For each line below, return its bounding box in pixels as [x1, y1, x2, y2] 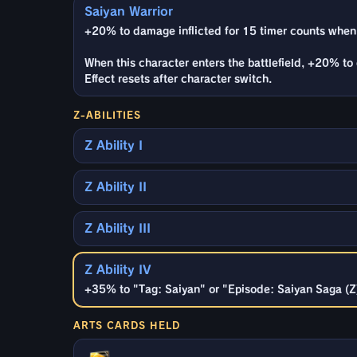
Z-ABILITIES [73, 109, 141, 120]
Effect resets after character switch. [84, 73, 272, 84]
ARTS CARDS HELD [73, 320, 180, 330]
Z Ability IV [84, 263, 151, 276]
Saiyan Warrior [84, 5, 173, 18]
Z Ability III [84, 222, 151, 234]
